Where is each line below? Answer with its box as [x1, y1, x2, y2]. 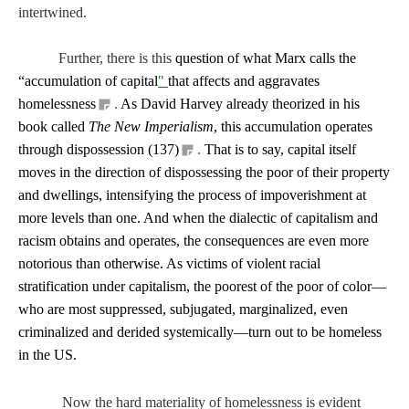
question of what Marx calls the [172, 50, 356, 67]
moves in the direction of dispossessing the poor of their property [18, 164, 390, 181]
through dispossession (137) [18, 142, 179, 158]
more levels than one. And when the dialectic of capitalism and [18, 210, 378, 226]
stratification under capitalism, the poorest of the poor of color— [18, 278, 386, 295]
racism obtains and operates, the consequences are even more [18, 233, 369, 249]
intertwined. [18, 5, 87, 21]
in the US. [18, 347, 77, 363]
